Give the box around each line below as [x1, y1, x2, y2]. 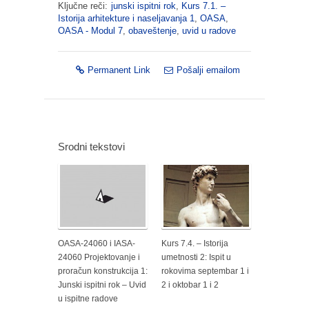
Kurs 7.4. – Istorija [161, 239, 228, 248]
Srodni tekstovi [58, 141, 125, 152]
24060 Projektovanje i [58, 252, 140, 262]
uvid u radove [182, 26, 236, 36]
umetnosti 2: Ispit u [161, 252, 231, 262]
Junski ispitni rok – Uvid [58, 280, 146, 290]
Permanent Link [88, 65, 150, 75]
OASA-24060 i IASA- [58, 239, 135, 248]
